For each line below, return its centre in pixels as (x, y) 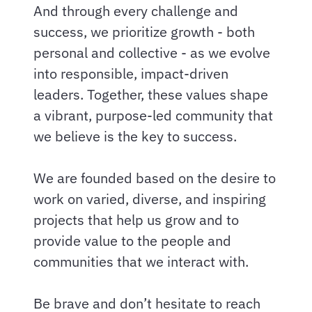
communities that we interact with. (141, 262)
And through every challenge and (136, 11)
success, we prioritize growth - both (144, 32)
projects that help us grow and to (136, 220)
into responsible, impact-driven (131, 74)
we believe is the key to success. (135, 136)
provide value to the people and (132, 241)
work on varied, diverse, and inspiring (150, 199)
